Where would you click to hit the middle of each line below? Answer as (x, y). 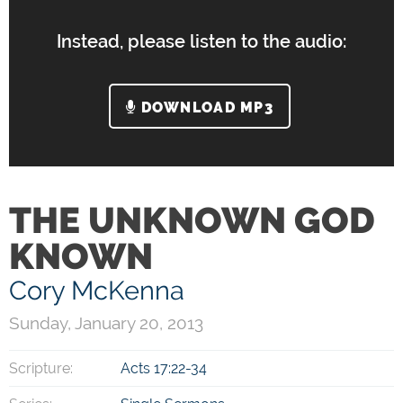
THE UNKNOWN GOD (192, 220)
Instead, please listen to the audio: (201, 41)
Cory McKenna (97, 291)
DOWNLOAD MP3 (205, 107)
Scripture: (41, 368)
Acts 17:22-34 (164, 368)
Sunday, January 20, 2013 (106, 323)
